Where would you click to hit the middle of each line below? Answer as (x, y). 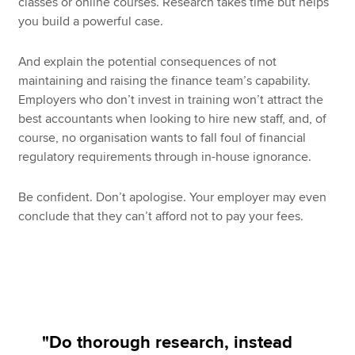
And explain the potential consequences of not (148, 61)
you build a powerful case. (91, 22)
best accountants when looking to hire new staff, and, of (173, 118)
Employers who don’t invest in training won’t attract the (171, 99)
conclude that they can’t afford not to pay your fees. (161, 216)
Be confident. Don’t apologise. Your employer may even (173, 197)
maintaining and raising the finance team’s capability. (165, 80)
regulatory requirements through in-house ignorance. (165, 157)
